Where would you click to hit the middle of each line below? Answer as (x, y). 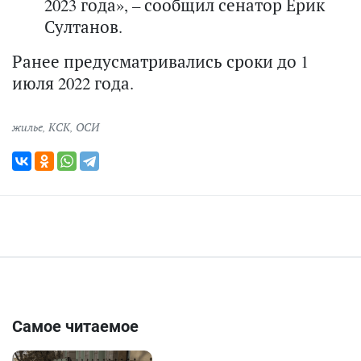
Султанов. (83, 26)
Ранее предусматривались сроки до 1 (160, 61)
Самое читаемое (75, 326)
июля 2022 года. (73, 83)
